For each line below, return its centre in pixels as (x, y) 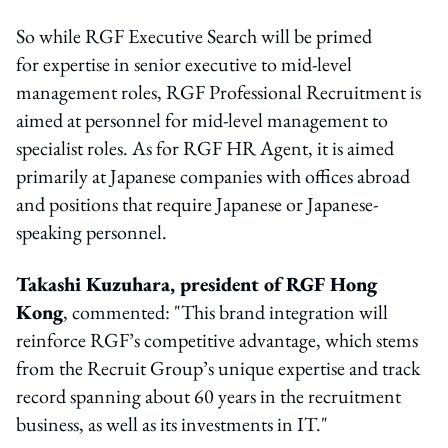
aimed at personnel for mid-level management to (202, 119)
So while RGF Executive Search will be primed (194, 35)
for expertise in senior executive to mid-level (184, 63)
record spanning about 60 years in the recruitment (208, 395)
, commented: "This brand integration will (225, 311)
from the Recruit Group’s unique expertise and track (218, 367)
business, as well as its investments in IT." (172, 423)
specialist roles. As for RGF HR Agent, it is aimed (205, 147)
